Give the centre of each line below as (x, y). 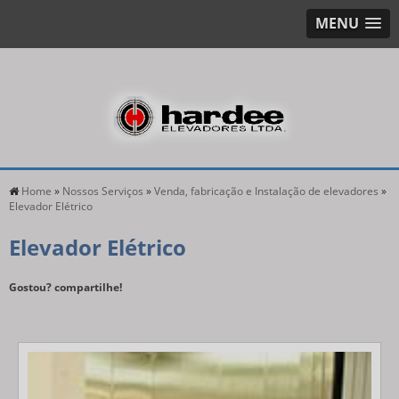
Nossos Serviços (103, 191)
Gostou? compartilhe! (65, 287)
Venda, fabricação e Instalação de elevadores (266, 191)
